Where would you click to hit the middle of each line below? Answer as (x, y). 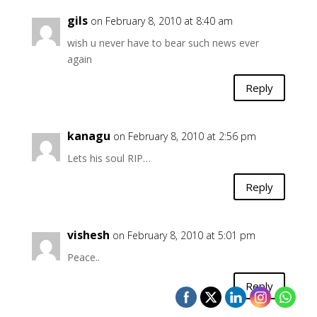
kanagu (88, 136)
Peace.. (83, 257)
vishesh (88, 235)
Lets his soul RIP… (109, 158)
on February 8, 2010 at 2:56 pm (184, 136)
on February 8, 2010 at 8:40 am (161, 21)
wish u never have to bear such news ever (163, 43)
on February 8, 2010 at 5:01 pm (184, 235)
